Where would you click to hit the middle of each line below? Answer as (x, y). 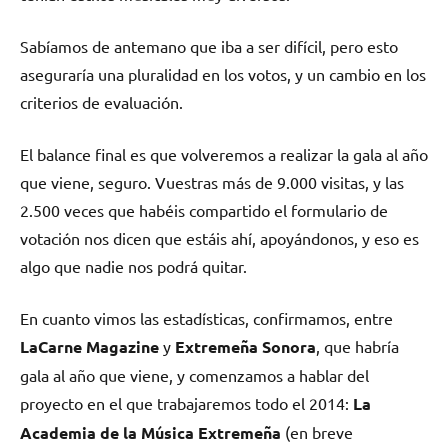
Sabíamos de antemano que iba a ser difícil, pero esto (209, 45)
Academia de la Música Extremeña (150, 432)
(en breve (317, 431)
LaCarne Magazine (89, 346)
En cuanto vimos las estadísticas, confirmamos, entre (206, 317)
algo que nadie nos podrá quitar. (133, 265)
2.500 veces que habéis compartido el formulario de (204, 209)
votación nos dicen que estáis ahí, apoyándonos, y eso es (219, 237)
